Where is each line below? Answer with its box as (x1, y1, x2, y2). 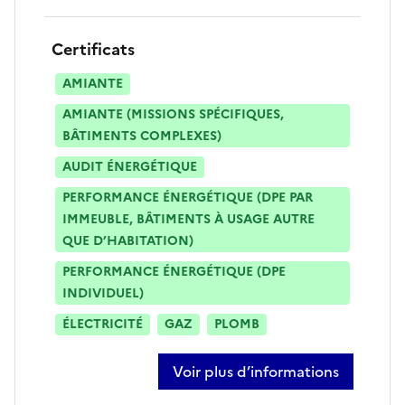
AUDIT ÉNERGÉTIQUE (62, 156, 197, 176)
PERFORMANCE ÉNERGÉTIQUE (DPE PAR (62, 187, 313, 207)
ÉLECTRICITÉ (62, 314, 143, 334)
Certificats (52, 36, 135, 61)
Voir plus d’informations (173, 360, 339, 382)
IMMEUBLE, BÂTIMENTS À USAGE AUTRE (62, 209, 315, 229)
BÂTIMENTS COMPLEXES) (62, 126, 221, 146)
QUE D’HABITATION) (62, 231, 193, 250)
